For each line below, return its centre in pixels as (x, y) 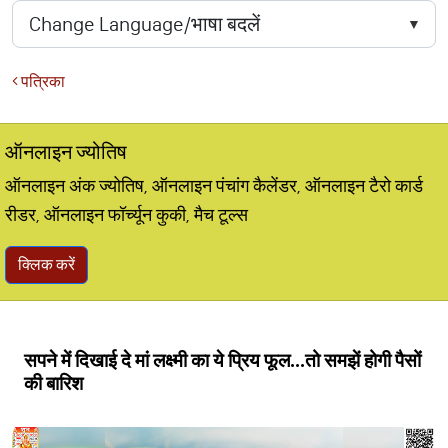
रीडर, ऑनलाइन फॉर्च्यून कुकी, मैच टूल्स (126, 215)
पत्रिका (41, 81)
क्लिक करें (46, 264)
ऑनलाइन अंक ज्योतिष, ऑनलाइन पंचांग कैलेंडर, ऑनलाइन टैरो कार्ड (214, 186)
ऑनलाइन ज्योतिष (66, 152)
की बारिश (53, 383)
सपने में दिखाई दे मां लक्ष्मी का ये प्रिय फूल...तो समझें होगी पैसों (222, 360)
